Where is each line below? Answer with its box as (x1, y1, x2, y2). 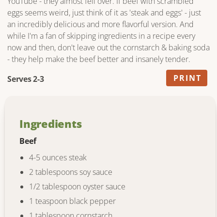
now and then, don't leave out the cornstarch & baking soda (7, 42, 210, 53)
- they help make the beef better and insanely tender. (7, 54, 190, 64)
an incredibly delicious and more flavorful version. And (7, 19, 194, 30)
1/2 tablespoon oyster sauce (29, 181, 125, 192)
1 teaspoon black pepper (29, 196, 116, 206)
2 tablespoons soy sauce (29, 167, 112, 177)
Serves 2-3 (7, 74, 44, 84)
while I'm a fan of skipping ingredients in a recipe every (7, 31, 195, 41)
